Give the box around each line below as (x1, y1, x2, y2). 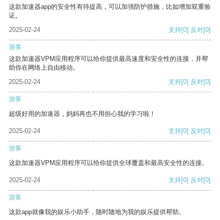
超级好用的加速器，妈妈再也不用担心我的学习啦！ (9, 110, 156, 118)
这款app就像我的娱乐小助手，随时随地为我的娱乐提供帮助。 (9, 208, 185, 216)
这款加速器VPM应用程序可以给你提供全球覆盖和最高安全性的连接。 (9, 159, 208, 167)
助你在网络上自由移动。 (9, 64, 79, 72)
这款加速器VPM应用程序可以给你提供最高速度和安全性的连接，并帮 (9, 55, 208, 63)
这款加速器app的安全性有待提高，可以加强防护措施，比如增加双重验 (9, 3, 211, 11)
